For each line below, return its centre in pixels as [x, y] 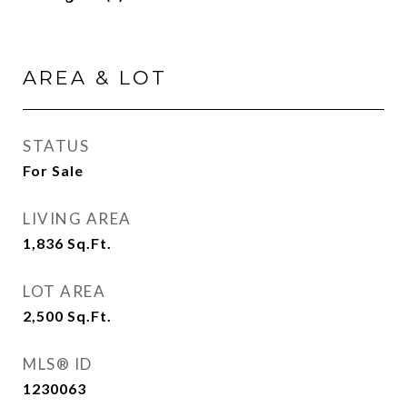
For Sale [53, 170]
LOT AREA [64, 291]
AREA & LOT [95, 78]
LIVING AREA [77, 218]
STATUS [56, 146]
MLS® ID [58, 364]
